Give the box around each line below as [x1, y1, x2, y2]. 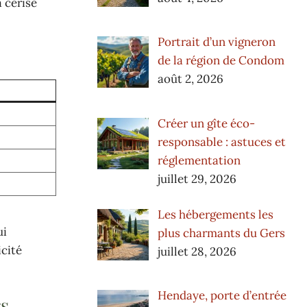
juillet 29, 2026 [157, 171, 236, 186]
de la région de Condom [157, 53, 284, 69]
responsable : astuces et [157, 134, 286, 149]
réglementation [157, 152, 241, 168]
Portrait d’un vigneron [157, 34, 275, 50]
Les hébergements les [157, 207, 273, 223]
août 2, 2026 [157, 71, 223, 87]
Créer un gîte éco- [157, 115, 255, 131]
